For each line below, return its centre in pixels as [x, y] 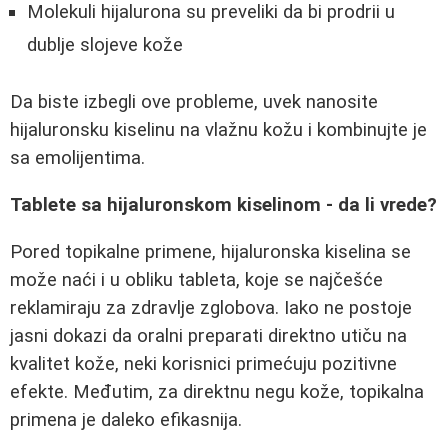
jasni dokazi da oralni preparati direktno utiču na [208, 335]
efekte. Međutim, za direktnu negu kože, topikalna [217, 391]
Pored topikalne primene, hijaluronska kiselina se [210, 251]
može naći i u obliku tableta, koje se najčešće [196, 279]
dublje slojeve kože [105, 44]
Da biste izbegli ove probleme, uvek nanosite [194, 102]
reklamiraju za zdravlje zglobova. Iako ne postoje [211, 307]
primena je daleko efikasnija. [126, 419]
